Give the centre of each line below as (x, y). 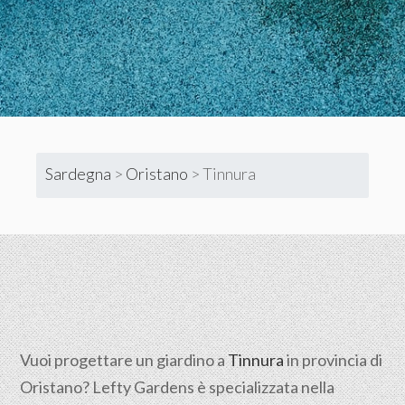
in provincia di (334, 360)
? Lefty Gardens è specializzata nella (209, 387)
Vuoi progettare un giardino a (124, 360)
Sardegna (79, 173)
